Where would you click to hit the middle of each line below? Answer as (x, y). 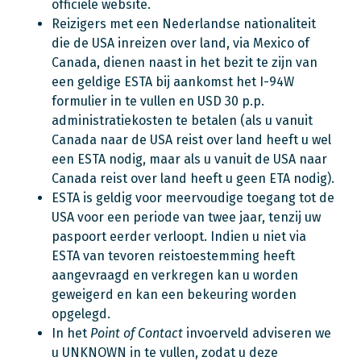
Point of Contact (137, 333)
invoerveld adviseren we (257, 333)
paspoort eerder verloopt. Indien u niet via (179, 237)
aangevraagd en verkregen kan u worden (175, 275)
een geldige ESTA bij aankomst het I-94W (173, 82)
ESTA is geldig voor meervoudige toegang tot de (193, 198)
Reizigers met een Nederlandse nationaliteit (184, 24)
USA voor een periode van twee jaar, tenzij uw (186, 217)
